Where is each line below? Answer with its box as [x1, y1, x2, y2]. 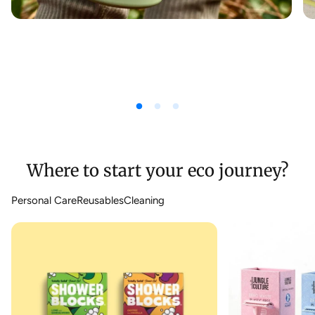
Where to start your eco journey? [27, 160, 288, 182]
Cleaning [124, 194, 165, 207]
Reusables [77, 194, 124, 207]
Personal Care [11, 194, 77, 207]
